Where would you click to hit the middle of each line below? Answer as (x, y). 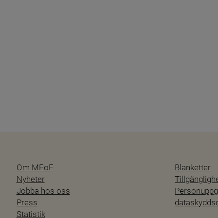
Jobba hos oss (43, 191)
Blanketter (193, 168)
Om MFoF (35, 168)
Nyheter (30, 179)
